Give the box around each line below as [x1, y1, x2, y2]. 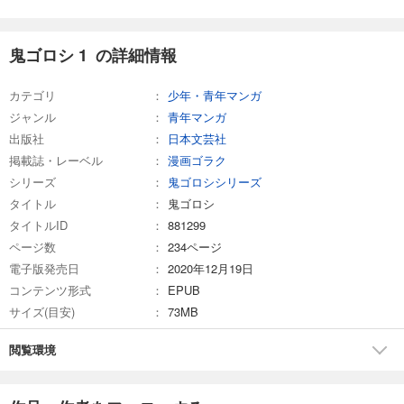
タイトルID [9, 216, 68, 234]
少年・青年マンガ [168, 86, 262, 104]
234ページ [168, 237, 222, 255]
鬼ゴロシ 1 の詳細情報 [9, 42, 177, 67]
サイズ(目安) [9, 302, 75, 320]
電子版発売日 [9, 259, 79, 277]
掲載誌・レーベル [9, 151, 103, 169]
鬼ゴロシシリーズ [168, 172, 262, 190]
